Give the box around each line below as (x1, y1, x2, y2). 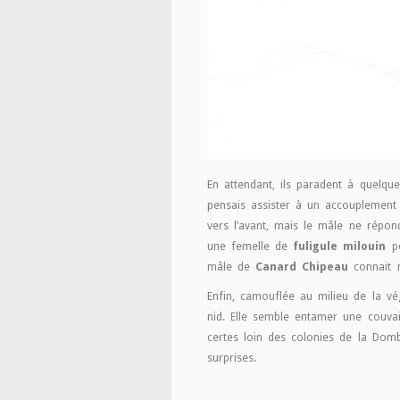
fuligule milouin (293, 239, 387, 253)
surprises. (207, 351, 256, 364)
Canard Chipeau (255, 260, 349, 273)
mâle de (207, 260, 256, 273)
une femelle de (207, 239, 294, 253)
